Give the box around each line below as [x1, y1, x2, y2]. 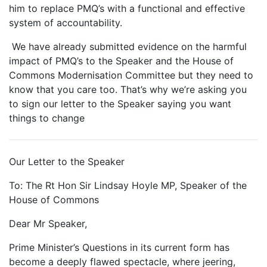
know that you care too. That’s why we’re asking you [9, 83, 247, 95]
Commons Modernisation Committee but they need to [9, 69, 253, 81]
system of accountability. [9, 17, 128, 29]
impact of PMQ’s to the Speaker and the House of [9, 55, 234, 67]
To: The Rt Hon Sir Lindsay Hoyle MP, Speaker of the [9, 179, 247, 191]
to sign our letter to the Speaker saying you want [9, 98, 231, 110]
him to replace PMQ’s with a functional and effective [9, 2, 245, 14]
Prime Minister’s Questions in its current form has [9, 241, 229, 253]
